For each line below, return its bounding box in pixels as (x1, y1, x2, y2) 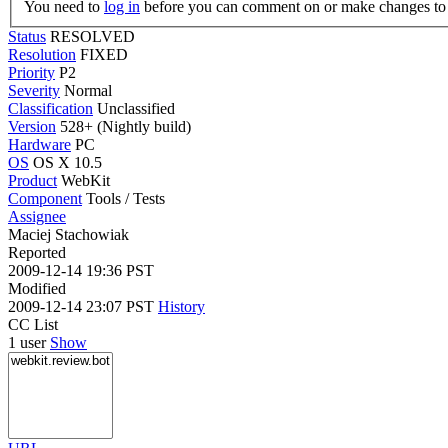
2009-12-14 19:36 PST (8, 261, 154, 279)
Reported (8, 243, 66, 261)
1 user (8, 333, 50, 351)
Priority (8, 63, 55, 81)
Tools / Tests (86, 189, 165, 207)
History (158, 297, 205, 315)
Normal (64, 81, 112, 99)
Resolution (8, 45, 76, 63)
